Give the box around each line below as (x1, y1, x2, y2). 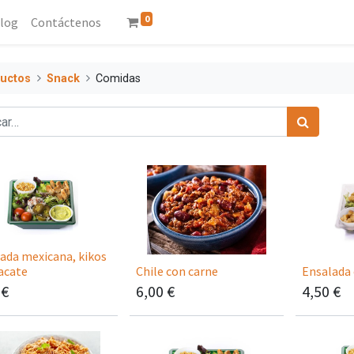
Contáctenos (30, 14, 101, 30)
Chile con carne (136, 263, 218, 280)
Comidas (96, 71, 141, 85)
